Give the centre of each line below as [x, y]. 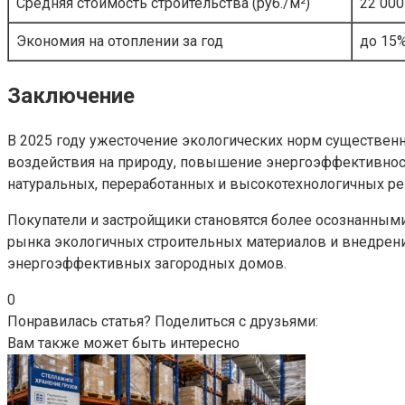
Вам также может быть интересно [123, 343]
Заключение [71, 95]
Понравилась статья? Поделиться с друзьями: [163, 321]
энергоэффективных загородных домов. [147, 263]
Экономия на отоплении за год [120, 41]
